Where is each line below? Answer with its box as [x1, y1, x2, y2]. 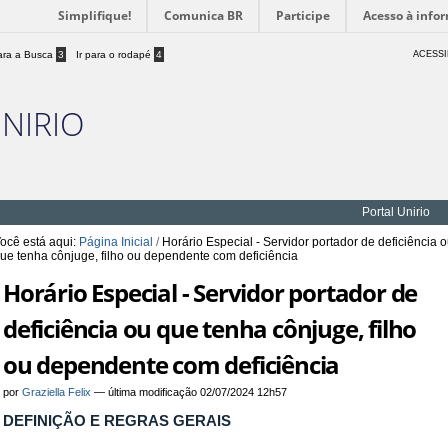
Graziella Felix [22, 386, 92, 398]
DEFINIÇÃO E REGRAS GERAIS [3, 412, 232, 429]
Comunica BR [164, 7, 243, 24]
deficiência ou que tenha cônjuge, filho [3, 312, 417, 345]
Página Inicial [79, 235, 154, 249]
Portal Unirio [362, 205, 430, 219]
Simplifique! [58, 7, 131, 24]
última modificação [108, 386, 198, 398]
